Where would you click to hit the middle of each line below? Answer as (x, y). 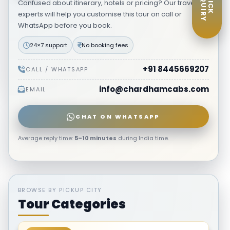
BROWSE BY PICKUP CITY (60, 190)
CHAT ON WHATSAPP (118, 117)
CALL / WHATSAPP (57, 69)
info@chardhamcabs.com (154, 89)
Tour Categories (72, 204)
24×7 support (48, 45)
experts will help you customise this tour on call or (100, 14)
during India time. (142, 138)
